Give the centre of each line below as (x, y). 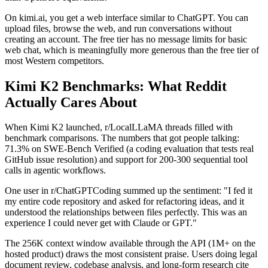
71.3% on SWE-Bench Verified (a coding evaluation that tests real (129, 149)
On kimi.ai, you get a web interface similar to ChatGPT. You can (127, 17)
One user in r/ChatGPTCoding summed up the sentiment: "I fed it (129, 191)
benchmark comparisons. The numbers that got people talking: (122, 138)
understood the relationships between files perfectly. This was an (126, 212)
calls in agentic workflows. (55, 170)
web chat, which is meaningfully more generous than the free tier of (132, 50)
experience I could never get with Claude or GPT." (101, 223)
